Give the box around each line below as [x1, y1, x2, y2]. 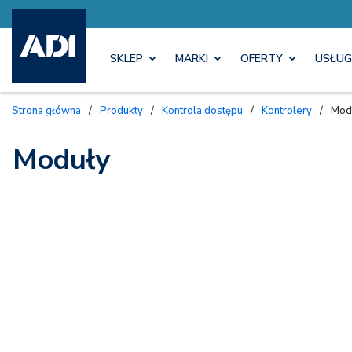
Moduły [13, 140, 110, 179]
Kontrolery [268, 103, 312, 118]
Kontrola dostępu [168, 103, 243, 118]
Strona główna [19, 103, 81, 118]
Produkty [107, 103, 143, 118]
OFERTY [240, 51, 283, 67]
